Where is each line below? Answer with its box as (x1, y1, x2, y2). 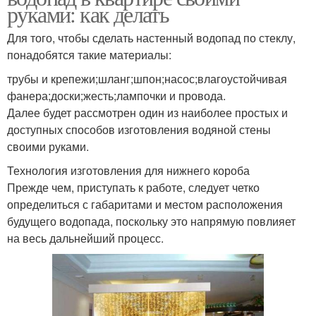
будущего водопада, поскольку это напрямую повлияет (7, 213, 296, 229)
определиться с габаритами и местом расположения (7, 196, 283, 212)
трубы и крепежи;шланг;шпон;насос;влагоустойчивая (7, 71, 287, 87)
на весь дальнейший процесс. (7, 230, 164, 246)
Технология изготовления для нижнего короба (7, 162, 250, 178)
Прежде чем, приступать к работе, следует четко (7, 179, 260, 195)
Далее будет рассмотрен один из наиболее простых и (7, 104, 288, 121)
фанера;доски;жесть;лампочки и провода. (7, 87, 226, 104)
